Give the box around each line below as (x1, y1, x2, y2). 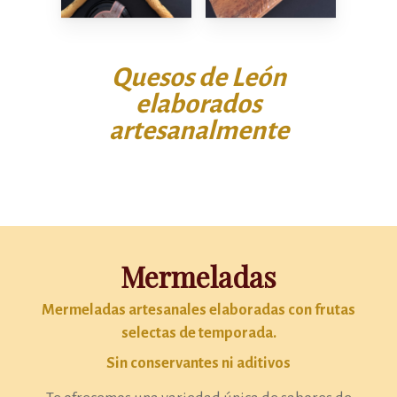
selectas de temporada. (121, 323, 276, 341)
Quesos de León (111, 62, 286, 91)
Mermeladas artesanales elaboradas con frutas (42, 300, 355, 318)
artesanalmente (108, 115, 289, 144)
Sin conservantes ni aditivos (106, 354, 291, 371)
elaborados (136, 89, 261, 118)
